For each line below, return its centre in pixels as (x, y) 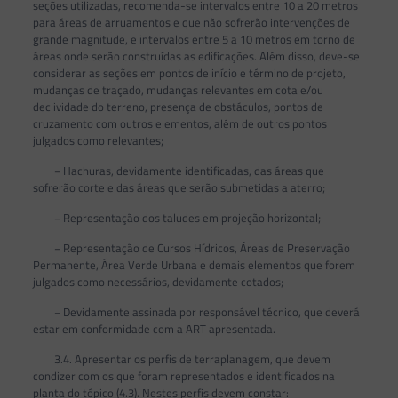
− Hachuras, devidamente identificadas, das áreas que (178, 171)
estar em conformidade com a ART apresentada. (154, 329)
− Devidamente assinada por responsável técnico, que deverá (196, 312)
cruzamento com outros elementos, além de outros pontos (179, 124)
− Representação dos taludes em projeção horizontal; (176, 218)
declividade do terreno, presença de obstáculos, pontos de (178, 107)
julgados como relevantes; (98, 141)
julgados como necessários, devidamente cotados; (158, 282)
